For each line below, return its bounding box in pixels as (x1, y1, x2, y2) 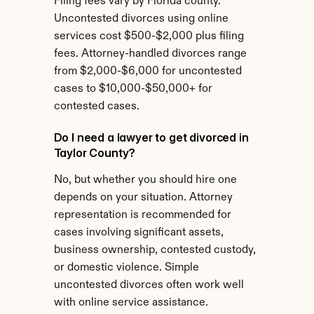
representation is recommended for (53, 210, 231, 221)
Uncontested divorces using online (53, 13, 228, 25)
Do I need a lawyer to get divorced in (53, 130, 249, 144)
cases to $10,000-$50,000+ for (53, 83, 212, 95)
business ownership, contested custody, (53, 245, 256, 256)
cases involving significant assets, (53, 227, 224, 238)
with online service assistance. (53, 297, 208, 308)
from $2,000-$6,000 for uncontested (53, 66, 242, 77)
